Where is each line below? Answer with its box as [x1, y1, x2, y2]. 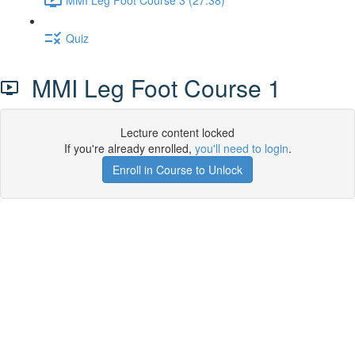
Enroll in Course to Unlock [113, 162, 242, 177]
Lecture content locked [120, 124, 235, 140]
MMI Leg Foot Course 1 [19, 71, 281, 105]
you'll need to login [194, 140, 288, 156]
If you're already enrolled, [63, 140, 195, 156]
